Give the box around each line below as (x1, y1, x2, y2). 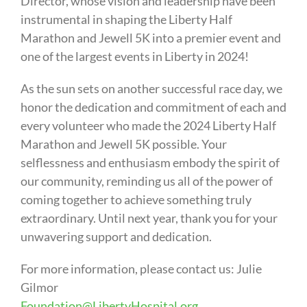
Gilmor (20, 280, 58, 295)
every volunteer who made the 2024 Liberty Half (20, 118, 276, 134)
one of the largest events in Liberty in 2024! (20, 49, 249, 64)
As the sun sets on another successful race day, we (20, 81, 282, 97)
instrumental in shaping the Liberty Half (20, 12, 232, 27)
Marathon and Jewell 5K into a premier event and (20, 30, 281, 46)
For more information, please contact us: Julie (20, 261, 262, 277)
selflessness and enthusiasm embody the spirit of (20, 155, 280, 171)
